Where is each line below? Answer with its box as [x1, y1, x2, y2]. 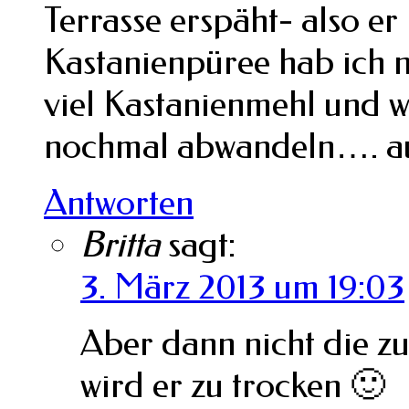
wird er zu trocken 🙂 [80, 363, 385, 406]
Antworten [44, 181, 194, 224]
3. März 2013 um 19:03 [80, 265, 404, 308]
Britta [80, 223, 160, 266]
